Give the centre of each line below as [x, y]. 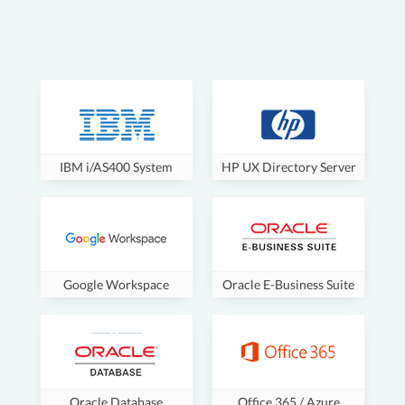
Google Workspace [117, 285]
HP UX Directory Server [288, 167]
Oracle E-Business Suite [289, 285]
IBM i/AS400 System [117, 167]
